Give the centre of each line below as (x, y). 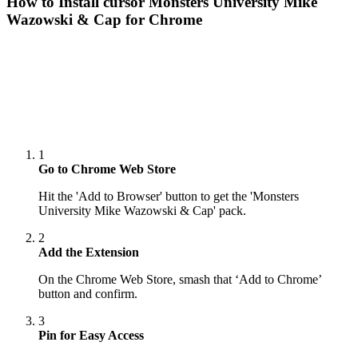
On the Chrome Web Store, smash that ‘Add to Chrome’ (180, 280)
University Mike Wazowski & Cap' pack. (142, 211)
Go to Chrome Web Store (107, 169)
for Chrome (162, 20)
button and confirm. (88, 294)
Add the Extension (89, 253)
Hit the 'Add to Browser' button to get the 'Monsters (169, 197)
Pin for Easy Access (91, 336)
